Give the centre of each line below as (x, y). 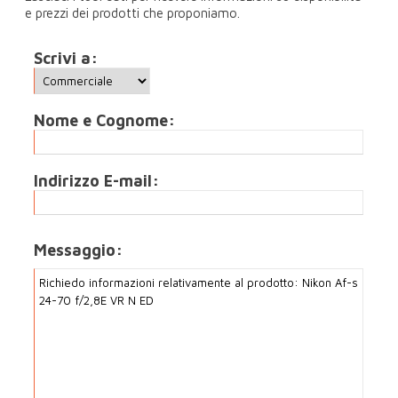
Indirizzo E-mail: (97, 181)
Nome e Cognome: (105, 120)
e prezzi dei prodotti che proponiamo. (133, 13)
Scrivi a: (66, 58)
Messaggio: (79, 250)
